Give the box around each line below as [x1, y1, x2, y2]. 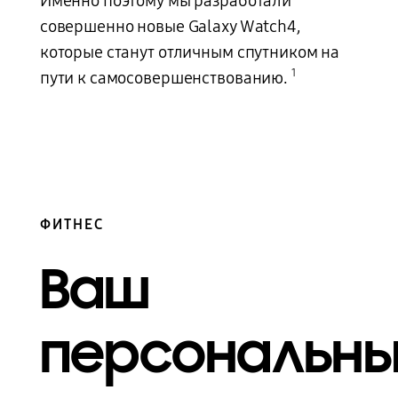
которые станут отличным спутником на [39, 42, 340, 62]
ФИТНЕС [39, 216, 104, 234]
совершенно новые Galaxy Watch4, [39, 16, 300, 36]
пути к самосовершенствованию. [39, 68, 291, 88]
